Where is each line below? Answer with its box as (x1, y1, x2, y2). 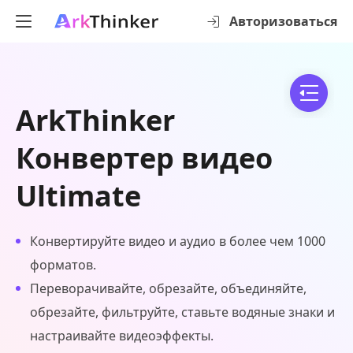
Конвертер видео (16, 139, 273, 177)
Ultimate (16, 176, 141, 215)
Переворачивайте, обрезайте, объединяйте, (30, 280, 307, 297)
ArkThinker (16, 101, 175, 139)
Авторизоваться (229, 13, 337, 30)
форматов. (30, 256, 96, 273)
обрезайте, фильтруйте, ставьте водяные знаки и (30, 303, 335, 321)
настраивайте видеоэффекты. (30, 327, 214, 344)
